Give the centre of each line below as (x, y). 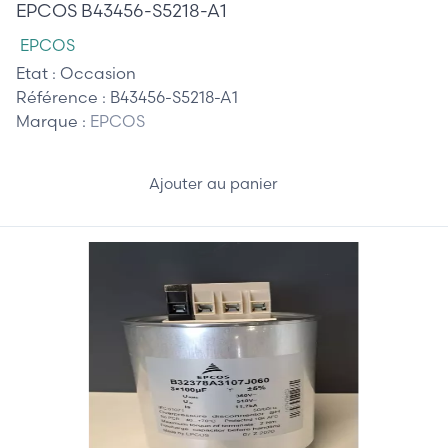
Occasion (98, 73)
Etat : (38, 73)
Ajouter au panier (215, 183)
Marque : (53, 121)
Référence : (63, 97)
